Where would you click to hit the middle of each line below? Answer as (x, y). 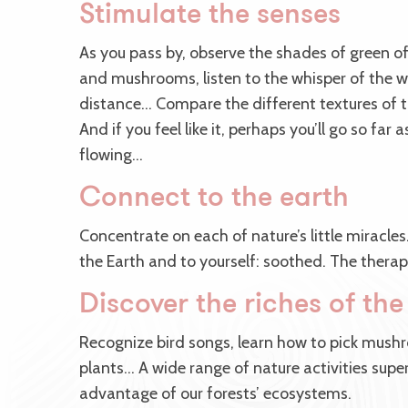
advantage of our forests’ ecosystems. (215, 394)
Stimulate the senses (210, 16)
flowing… (111, 155)
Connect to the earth (214, 199)
